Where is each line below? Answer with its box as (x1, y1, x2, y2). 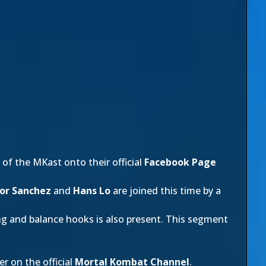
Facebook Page (144, 156, 216, 169)
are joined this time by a (110, 184, 221, 197)
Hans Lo (73, 184, 110, 197)
